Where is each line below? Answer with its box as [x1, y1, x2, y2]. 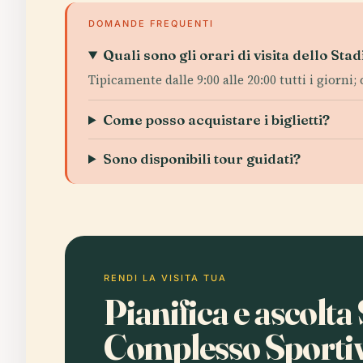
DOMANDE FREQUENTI [88, 18, 214, 29]
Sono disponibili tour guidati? [103, 150, 301, 167]
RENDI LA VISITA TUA [104, 272, 227, 284]
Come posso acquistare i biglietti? [103, 111, 331, 128]
